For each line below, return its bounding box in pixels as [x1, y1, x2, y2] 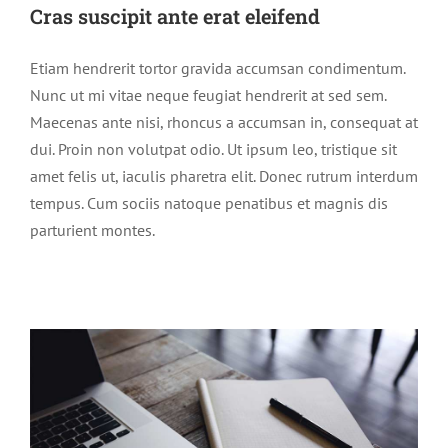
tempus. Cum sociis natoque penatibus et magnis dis [30, 192, 388, 213]
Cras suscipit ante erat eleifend [30, 2, 320, 29]
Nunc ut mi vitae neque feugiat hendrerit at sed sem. [30, 84, 386, 105]
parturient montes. [30, 219, 155, 240]
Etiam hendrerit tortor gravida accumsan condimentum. [30, 57, 405, 78]
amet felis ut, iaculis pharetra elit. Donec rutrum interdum [30, 165, 418, 186]
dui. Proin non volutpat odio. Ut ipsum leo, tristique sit [30, 138, 397, 159]
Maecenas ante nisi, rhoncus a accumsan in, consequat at [30, 111, 418, 132]
